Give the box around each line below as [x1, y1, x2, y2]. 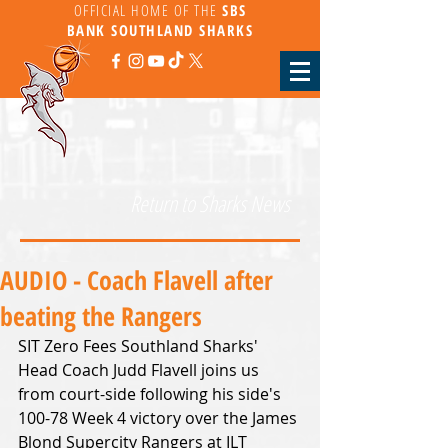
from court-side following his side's [18, 383, 285, 405]
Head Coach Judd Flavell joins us [18, 359, 263, 381]
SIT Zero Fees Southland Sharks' [18, 335, 262, 357]
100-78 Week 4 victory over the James [18, 407, 301, 429]
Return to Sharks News [130, 188, 290, 218]
